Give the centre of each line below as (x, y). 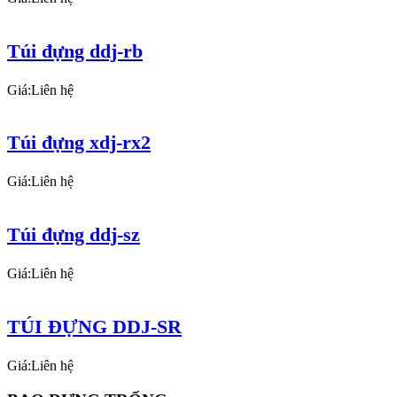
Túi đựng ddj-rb (75, 51)
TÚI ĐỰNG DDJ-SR (94, 326)
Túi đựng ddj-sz (74, 235)
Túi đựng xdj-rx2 (79, 143)
